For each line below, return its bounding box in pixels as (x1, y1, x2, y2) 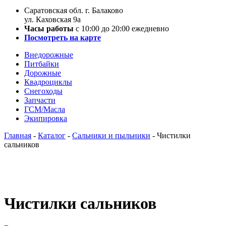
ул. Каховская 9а (24, 15, 81, 24)
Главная (4, 131, 31, 140)
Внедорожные (24, 50, 73, 59)
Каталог (38, 131, 66, 140)
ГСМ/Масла (24, 105, 65, 114)
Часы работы (24, 24, 74, 33)
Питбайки (24, 60, 59, 68)
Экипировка (24, 114, 67, 123)
